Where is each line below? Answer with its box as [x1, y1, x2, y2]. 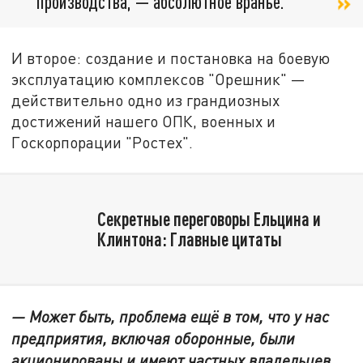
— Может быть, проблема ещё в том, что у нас [11, 306, 330, 326]
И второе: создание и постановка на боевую [11, 49, 331, 68]
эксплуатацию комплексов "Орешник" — [11, 70, 306, 89]
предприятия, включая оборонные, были [11, 328, 296, 348]
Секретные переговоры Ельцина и [96, 207, 321, 230]
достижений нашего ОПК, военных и [11, 112, 276, 131]
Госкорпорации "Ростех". [11, 133, 194, 152]
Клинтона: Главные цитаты [96, 227, 282, 250]
